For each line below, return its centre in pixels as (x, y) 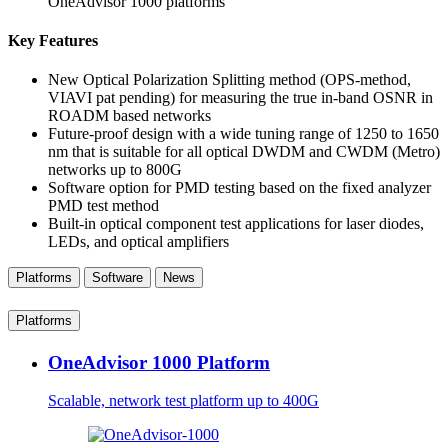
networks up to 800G (115, 170)
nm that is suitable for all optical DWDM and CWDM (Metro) (244, 152)
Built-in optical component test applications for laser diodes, (236, 224)
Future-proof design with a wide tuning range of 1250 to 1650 (243, 134)
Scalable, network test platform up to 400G (183, 401)
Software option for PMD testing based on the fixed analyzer (239, 188)
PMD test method (103, 206)
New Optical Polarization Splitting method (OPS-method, (229, 80)
